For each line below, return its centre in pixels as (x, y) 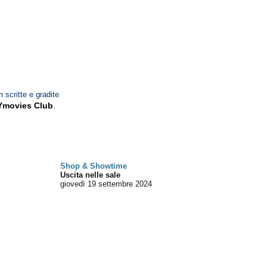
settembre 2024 (125, 184)
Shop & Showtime (94, 166)
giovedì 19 (78, 184)
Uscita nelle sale (91, 175)
